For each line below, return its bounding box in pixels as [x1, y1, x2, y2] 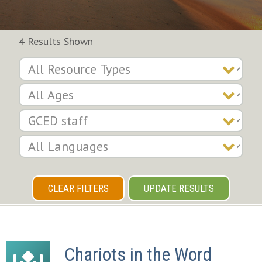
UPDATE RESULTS [144, 182, 214, 194]
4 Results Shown [19, 35, 93, 48]
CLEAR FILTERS [48, 182, 109, 194]
